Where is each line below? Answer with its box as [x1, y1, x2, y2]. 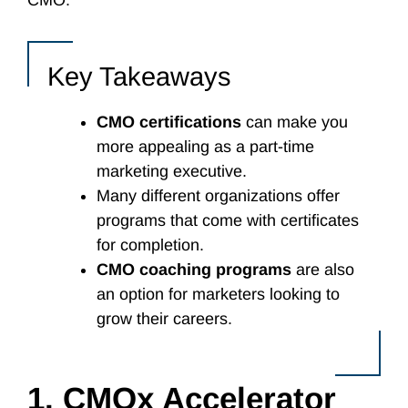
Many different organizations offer [97, 187, 340, 205]
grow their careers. [97, 310, 232, 328]
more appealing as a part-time [97, 138, 314, 156]
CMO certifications [97, 113, 241, 131]
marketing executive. [97, 162, 247, 180]
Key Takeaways [47, 62, 231, 91]
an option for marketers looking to [97, 285, 340, 303]
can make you [241, 113, 348, 131]
